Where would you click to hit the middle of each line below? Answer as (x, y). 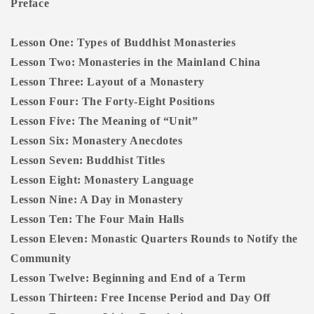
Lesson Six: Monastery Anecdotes (97, 141)
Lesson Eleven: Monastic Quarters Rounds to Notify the (154, 239)
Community (41, 259)
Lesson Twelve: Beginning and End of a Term (128, 278)
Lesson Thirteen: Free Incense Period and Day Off (141, 298)
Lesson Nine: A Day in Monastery (97, 200)
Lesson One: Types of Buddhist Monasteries (123, 43)
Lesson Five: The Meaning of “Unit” (104, 121)
